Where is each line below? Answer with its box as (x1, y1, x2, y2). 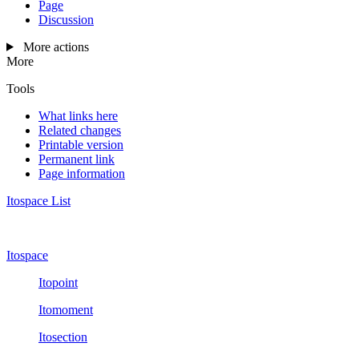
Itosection (38, 329, 87, 344)
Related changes (38, 123, 121, 137)
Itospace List (6, 193, 71, 208)
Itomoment (38, 302, 93, 317)
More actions (22, 39, 89, 54)
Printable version (38, 137, 123, 151)
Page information (38, 166, 125, 180)
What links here (38, 108, 118, 123)
